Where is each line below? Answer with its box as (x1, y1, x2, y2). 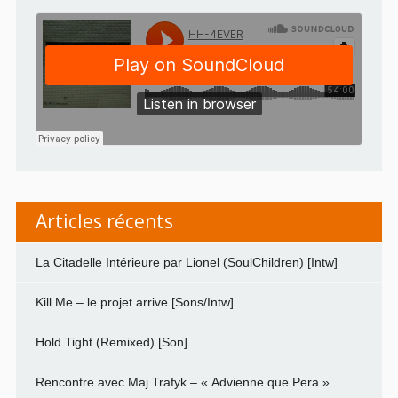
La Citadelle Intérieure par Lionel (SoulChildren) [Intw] (35, 254, 338, 269)
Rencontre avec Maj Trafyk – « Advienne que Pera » (35, 374, 330, 389)
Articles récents (35, 208, 173, 234)
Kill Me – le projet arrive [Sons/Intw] (35, 294, 234, 309)
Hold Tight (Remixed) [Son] (35, 334, 187, 349)
